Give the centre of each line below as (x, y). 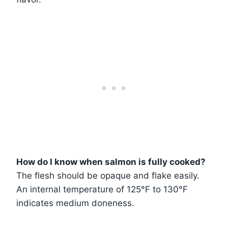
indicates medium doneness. (75, 203)
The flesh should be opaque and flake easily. (108, 175)
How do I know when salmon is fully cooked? (111, 162)
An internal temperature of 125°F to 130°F (102, 189)
